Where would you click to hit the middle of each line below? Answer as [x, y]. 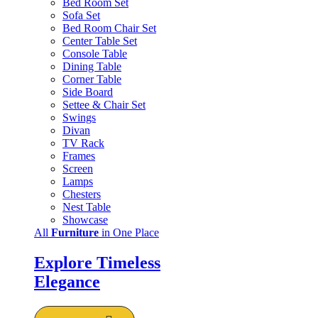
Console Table [95, 53]
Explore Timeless [97, 262]
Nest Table [87, 207]
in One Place [129, 232]
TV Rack [83, 143]
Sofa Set [81, 15]
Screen [78, 168]
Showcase [85, 219]
